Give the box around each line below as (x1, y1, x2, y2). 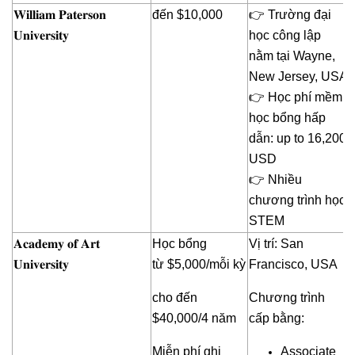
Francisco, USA (249, 258, 338, 272)
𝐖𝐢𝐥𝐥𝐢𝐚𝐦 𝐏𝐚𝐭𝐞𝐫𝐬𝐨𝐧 (13, 8, 106, 22)
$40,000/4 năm (152, 311, 236, 326)
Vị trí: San (249, 237, 303, 251)
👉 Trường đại (249, 8, 331, 22)
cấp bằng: (249, 311, 304, 326)
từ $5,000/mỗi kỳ (152, 258, 246, 272)
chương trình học (249, 193, 345, 208)
